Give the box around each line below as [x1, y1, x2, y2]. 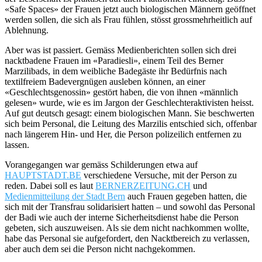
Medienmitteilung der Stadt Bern [5, 191, 125, 201]
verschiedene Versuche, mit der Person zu [81, 170, 237, 180]
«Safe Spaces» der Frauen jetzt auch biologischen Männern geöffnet [5, 4, 256, 14]
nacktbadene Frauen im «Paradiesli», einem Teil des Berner [5, 55, 223, 65]
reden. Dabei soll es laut [5, 180, 95, 191]
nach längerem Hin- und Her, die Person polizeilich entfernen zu [5, 129, 242, 139]
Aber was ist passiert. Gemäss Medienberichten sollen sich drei [5, 44, 236, 55]
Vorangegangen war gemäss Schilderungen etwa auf [5, 159, 198, 170]
